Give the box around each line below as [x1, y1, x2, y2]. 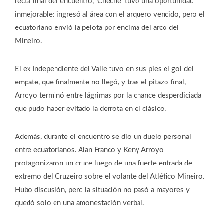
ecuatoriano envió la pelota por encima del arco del [15, 24, 179, 31]
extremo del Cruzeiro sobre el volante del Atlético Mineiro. [15, 172, 205, 180]
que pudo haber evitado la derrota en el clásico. [15, 105, 166, 112]
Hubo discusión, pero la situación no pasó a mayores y [15, 186, 190, 193]
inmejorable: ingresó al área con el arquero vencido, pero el [15, 10, 205, 18]
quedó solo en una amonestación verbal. [15, 199, 144, 207]
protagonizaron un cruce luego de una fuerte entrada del [15, 159, 194, 167]
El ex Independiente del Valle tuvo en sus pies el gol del [15, 65, 193, 73]
